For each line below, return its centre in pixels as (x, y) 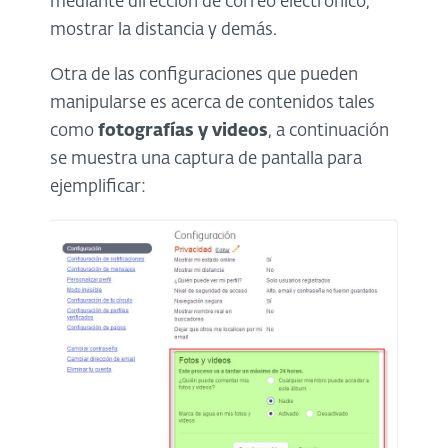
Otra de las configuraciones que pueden (204, 76)
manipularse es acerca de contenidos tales (212, 104)
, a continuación (328, 132)
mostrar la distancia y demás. (163, 31)
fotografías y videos (183, 132)
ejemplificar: (98, 188)
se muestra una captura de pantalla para (206, 160)
